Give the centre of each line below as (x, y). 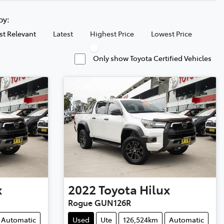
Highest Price (112, 33)
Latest (63, 33)
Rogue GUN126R (99, 202)
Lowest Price (171, 33)
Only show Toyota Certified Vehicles (152, 58)
